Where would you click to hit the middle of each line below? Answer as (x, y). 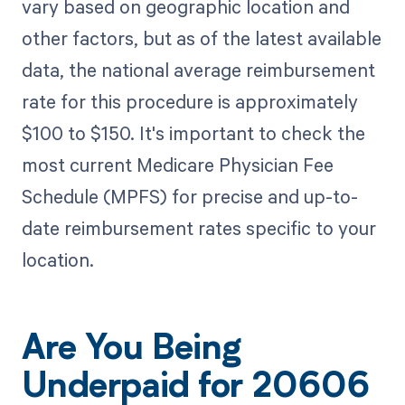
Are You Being (131, 350)
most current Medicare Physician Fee (177, 164)
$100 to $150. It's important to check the (193, 132)
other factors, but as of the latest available (201, 38)
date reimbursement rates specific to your (198, 227)
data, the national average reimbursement (198, 69)
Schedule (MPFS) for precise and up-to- (189, 196)
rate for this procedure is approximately (189, 101)
